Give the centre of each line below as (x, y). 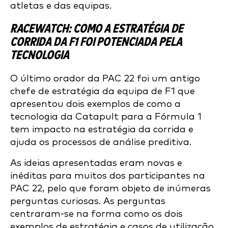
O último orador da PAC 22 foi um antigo (105, 79)
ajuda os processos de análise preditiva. (101, 142)
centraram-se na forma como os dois (96, 214)
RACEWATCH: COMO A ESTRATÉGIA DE (97, 29)
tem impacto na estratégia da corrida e (102, 130)
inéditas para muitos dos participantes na (108, 176)
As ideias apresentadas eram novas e (96, 163)
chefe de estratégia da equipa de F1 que (103, 91)
